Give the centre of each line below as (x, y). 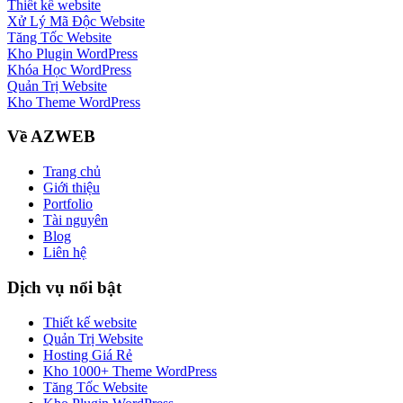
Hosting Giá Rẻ (88, 354)
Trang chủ (72, 172)
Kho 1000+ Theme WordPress (130, 371)
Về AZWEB (51, 137)
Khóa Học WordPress (69, 69)
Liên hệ (65, 253)
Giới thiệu (72, 188)
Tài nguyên (76, 220)
